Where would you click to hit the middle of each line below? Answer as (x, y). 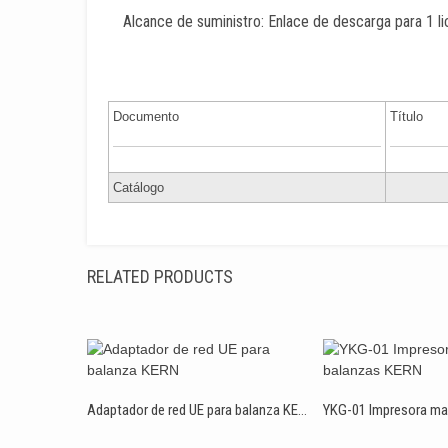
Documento (146, 116)
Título (406, 116)
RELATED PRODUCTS (160, 276)
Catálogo (138, 187)
